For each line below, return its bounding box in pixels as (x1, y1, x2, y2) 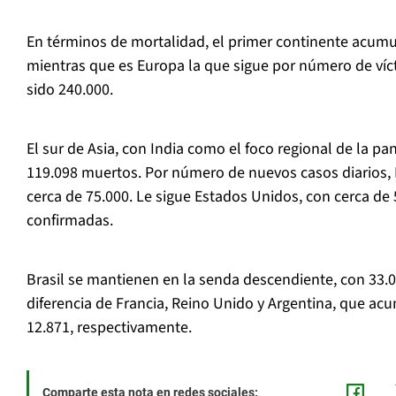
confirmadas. (27, 209, 113, 232)
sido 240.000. (27, 79, 113, 102)
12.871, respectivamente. (27, 316, 192, 339)
